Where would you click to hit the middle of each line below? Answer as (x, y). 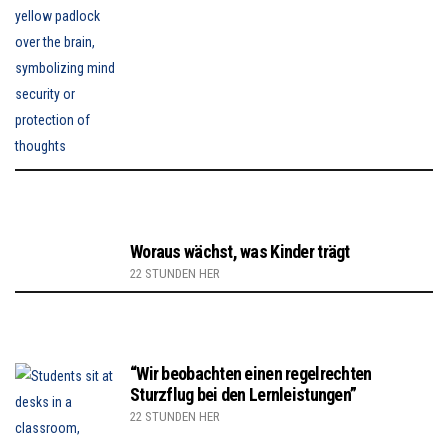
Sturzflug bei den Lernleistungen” (243, 394)
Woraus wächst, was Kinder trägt (240, 251)
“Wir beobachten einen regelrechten (251, 373)
